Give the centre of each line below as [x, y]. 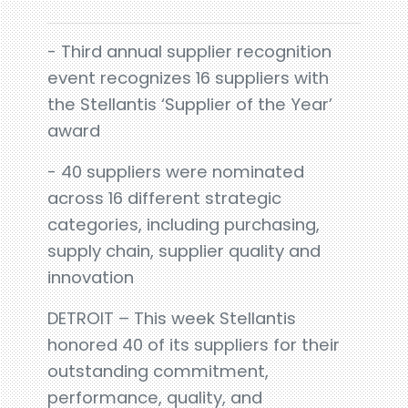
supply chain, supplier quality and [184, 251]
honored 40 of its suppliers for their [194, 345]
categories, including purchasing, [184, 224]
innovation [91, 277]
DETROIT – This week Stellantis [172, 318]
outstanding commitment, [158, 371]
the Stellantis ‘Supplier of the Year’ [190, 104]
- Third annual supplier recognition [190, 51]
